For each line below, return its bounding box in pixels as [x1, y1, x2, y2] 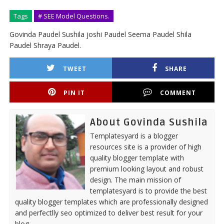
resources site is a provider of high [89, 141, 201, 151]
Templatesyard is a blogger [89, 130, 178, 140]
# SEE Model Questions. [37, 11, 109, 20]
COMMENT [159, 88, 196, 97]
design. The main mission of [89, 174, 181, 184]
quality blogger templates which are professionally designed [14, 196, 208, 206]
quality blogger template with [89, 152, 184, 162]
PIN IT [63, 88, 85, 97]
